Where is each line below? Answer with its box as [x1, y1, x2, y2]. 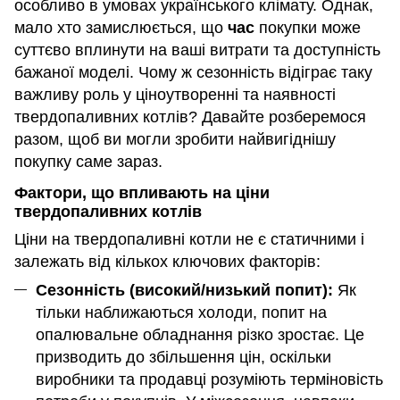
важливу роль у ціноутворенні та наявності [14, 86, 336, 104]
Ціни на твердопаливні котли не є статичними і [14, 229, 364, 248]
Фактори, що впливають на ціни [14, 183, 270, 202]
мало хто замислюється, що [14, 19, 228, 37]
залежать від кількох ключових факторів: [14, 252, 321, 271]
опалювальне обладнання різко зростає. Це [36, 325, 364, 344]
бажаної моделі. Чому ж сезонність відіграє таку [14, 63, 372, 82]
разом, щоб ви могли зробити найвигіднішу [14, 130, 336, 149]
